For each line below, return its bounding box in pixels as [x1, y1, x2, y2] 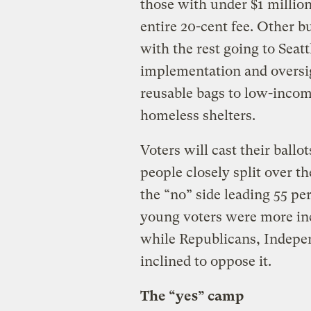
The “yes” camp [140, 287, 244, 304]
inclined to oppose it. [140, 253, 271, 269]
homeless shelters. [140, 107, 255, 124]
